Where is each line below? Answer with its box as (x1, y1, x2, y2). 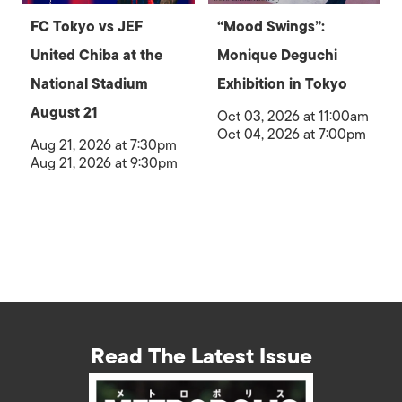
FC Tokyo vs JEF (31, 14, 143, 39)
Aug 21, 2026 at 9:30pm (31, 151, 178, 175)
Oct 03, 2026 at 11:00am (216, 104, 369, 128)
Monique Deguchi (216, 43, 337, 67)
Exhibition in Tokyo (216, 72, 347, 96)
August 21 (31, 100, 97, 125)
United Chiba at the (31, 43, 162, 67)
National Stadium (31, 72, 148, 96)
